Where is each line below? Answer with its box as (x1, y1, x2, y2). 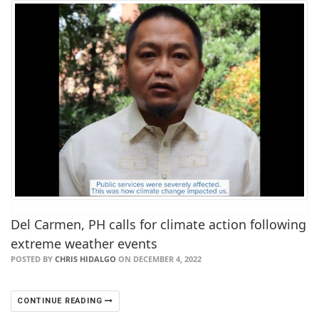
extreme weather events (11, 234, 157, 252)
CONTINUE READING (17, 296, 105, 305)
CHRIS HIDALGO (55, 253, 116, 264)
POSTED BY (11, 253, 55, 264)
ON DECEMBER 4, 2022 (116, 253, 202, 264)
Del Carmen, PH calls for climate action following (11, 215, 306, 233)
